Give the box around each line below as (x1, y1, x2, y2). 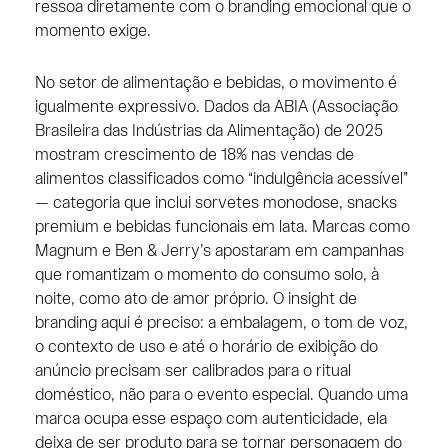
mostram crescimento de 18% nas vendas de (34, 146, 354, 164)
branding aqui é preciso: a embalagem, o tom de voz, (34, 314, 408, 332)
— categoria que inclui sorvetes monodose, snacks (34, 194, 397, 212)
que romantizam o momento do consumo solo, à (34, 266, 379, 284)
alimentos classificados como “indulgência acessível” (34, 170, 408, 188)
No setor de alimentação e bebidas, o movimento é (34, 74, 397, 92)
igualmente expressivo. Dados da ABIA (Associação (34, 98, 398, 116)
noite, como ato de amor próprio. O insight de (34, 290, 357, 308)
